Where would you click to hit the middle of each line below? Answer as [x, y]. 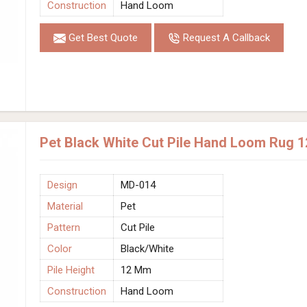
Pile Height [71, 270]
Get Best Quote [102, 37]
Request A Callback [225, 37]
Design [62, 185]
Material [65, 206]
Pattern [64, 227]
